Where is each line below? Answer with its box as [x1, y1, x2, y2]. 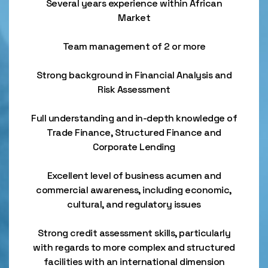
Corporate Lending [93, 141, 175, 153]
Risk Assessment [98, 83, 170, 96]
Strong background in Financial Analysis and [36, 69, 232, 81]
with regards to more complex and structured [33, 241, 235, 254]
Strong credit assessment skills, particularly [37, 227, 231, 239]
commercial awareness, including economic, [36, 184, 232, 196]
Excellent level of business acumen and [47, 169, 221, 182]
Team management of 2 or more [62, 40, 206, 53]
